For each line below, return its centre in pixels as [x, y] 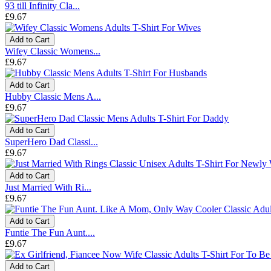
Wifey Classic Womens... [53, 51]
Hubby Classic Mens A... [53, 96]
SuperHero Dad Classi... [51, 142]
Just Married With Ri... [48, 187]
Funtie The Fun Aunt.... [50, 232]
